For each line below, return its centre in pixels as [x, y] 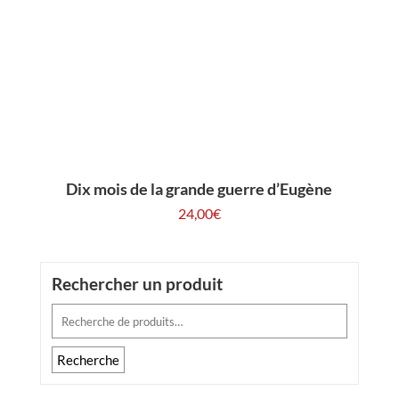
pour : [68, 337]
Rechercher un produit [137, 284]
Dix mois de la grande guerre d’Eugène [199, 188]
